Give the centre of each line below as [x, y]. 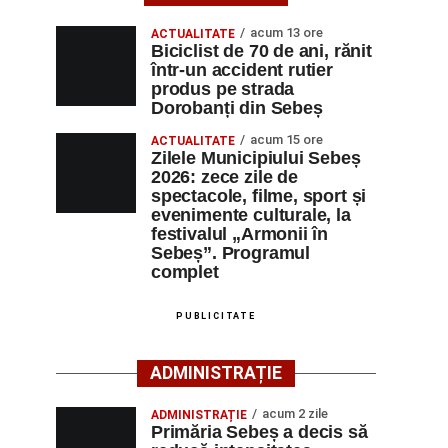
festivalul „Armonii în [240, 234]
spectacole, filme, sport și [259, 196]
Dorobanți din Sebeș [237, 108]
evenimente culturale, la [251, 215]
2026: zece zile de [224, 177]
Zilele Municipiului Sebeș [256, 158]
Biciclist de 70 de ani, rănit [261, 51]
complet [185, 272]
